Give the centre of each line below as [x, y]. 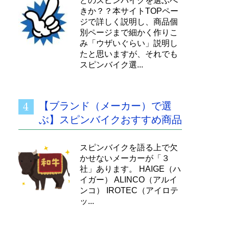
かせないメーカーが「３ [125, 158]
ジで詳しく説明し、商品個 [129, 22]
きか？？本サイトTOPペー [129, 11]
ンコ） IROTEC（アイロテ [129, 190]
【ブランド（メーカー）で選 [105, 106]
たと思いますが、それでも [129, 54]
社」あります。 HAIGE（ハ [130, 169]
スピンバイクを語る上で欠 [129, 147]
